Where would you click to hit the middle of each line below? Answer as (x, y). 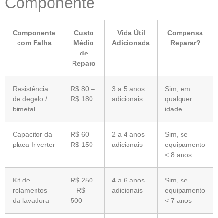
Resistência (30, 88)
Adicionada (131, 43)
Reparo (84, 63)
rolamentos (30, 190)
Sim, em (178, 88)
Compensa (185, 32)
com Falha (34, 43)
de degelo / (30, 99)
